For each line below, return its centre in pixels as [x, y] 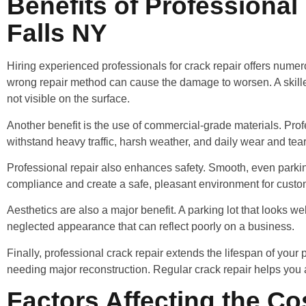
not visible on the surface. [68, 99]
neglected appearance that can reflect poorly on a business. [151, 227]
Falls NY [57, 33]
